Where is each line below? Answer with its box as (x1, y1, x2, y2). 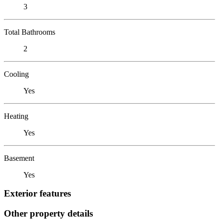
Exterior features (4, 188, 71, 199)
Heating (4, 111, 28, 120)
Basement (4, 153, 34, 162)
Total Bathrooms (4, 27, 55, 36)
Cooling (4, 69, 29, 78)
